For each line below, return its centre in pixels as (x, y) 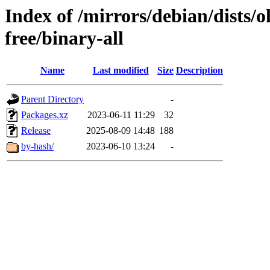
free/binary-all (64, 38)
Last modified (121, 71)
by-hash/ (37, 146)
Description (199, 71)
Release (36, 131)
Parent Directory (52, 99)
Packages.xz (45, 115)
